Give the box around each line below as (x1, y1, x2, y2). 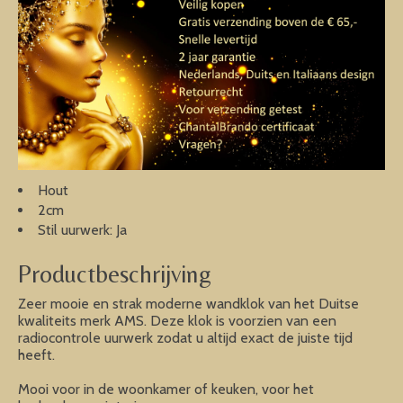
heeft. (18, 345, 55, 363)
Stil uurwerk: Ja (38, 221, 127, 239)
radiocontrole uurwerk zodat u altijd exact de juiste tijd (18, 328, 353, 346)
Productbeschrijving (18, 258, 211, 288)
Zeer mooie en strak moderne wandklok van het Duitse (18, 294, 359, 312)
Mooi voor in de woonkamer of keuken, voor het (18, 380, 314, 398)
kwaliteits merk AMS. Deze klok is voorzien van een (18, 311, 336, 329)
